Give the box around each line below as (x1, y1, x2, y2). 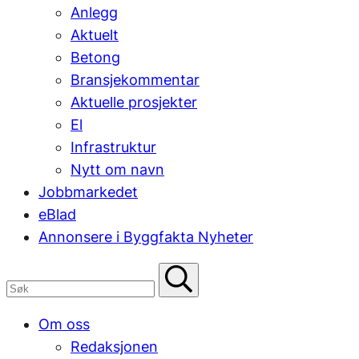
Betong (71, 49, 120, 67)
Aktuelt (71, 26, 119, 44)
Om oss (38, 315, 90, 333)
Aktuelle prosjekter (71, 94, 197, 111)
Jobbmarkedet (38, 184, 138, 201)
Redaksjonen (71, 337, 158, 355)
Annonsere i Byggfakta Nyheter (38, 228, 253, 246)
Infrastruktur (71, 139, 156, 156)
